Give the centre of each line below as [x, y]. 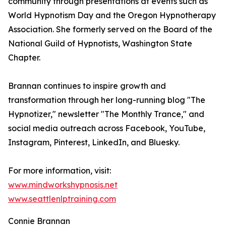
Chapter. [24, 58]
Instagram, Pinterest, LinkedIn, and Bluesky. [94, 143]
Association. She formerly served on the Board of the [110, 30]
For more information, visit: [60, 171]
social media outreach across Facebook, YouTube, [107, 128]
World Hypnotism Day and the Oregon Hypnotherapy [112, 15]
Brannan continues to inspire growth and [87, 86]
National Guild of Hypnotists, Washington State [100, 44]
